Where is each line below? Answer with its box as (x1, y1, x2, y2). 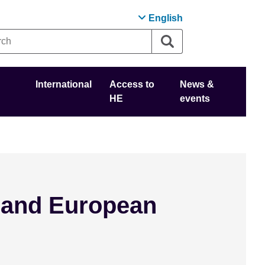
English (148, 13, 183, 23)
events (179, 93, 210, 104)
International (35, 79, 92, 89)
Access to (109, 79, 155, 89)
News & (179, 79, 214, 89)
